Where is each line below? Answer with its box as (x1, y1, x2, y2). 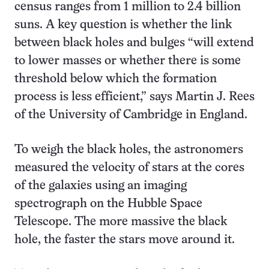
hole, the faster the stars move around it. (14, 234, 235, 246)
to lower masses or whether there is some (14, 55, 241, 67)
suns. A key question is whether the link (14, 19, 232, 31)
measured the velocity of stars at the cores (14, 162, 244, 174)
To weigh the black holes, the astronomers (14, 144, 243, 156)
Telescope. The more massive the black (14, 216, 227, 228)
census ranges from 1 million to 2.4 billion (14, 1, 241, 13)
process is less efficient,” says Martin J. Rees (14, 91, 255, 103)
